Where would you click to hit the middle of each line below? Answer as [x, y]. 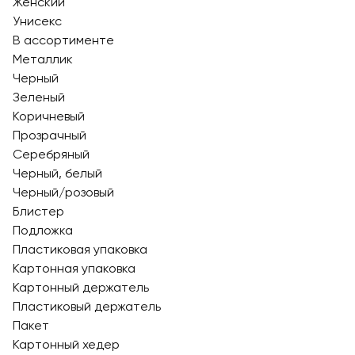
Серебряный [51, 154]
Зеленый [39, 97]
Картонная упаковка [74, 268]
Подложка [43, 230]
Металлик [43, 59]
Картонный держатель [81, 287]
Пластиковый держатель [87, 306]
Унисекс [37, 21]
